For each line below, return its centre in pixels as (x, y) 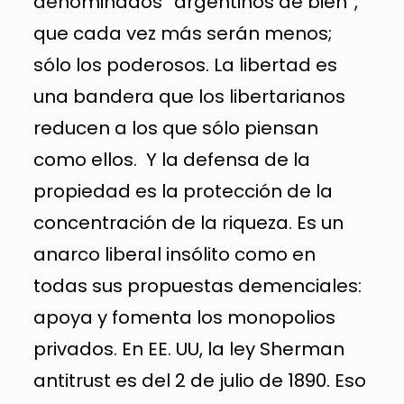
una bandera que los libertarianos (189, 96)
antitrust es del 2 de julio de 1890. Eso (199, 380)
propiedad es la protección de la (183, 191)
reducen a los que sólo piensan (175, 128)
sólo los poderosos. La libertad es (185, 64)
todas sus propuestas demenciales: (197, 285)
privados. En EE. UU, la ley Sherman (188, 349)
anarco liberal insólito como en (174, 254)
